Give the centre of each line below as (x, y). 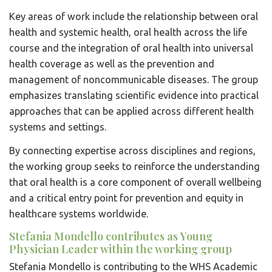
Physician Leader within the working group (121, 248)
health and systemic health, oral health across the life (128, 32)
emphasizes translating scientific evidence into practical (134, 95)
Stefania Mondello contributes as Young (111, 236)
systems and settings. (58, 127)
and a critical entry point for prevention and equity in (126, 198)
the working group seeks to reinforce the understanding (134, 166)
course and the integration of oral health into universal (131, 48)
